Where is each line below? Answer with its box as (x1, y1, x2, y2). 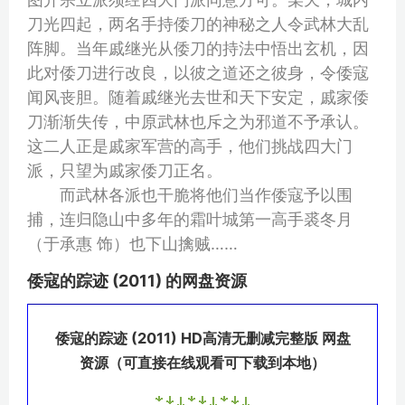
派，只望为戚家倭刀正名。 (27, 160, 222, 180)
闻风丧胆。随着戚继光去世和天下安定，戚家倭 (27, 87, 369, 107)
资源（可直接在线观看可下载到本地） (80, 353, 325, 372)
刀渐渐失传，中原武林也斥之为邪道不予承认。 (27, 111, 369, 131)
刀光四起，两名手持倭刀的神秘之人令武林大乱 (27, 14, 369, 33)
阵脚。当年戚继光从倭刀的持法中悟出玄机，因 (27, 38, 369, 58)
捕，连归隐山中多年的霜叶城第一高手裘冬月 (27, 209, 353, 229)
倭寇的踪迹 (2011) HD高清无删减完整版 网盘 (54, 329, 351, 348)
